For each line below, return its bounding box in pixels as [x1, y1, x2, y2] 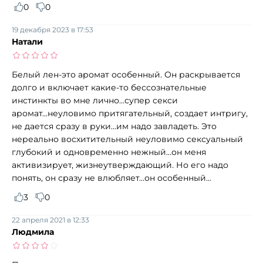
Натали [12, 36, 43, 47]
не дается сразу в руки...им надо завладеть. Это [12, 120, 217, 131]
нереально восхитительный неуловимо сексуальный [12, 133, 243, 144]
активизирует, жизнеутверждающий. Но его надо [12, 159, 228, 170]
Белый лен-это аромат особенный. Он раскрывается [12, 69, 240, 80]
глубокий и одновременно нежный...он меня [12, 146, 206, 157]
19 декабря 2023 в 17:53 [12, 25, 93, 34]
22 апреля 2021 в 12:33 [12, 215, 89, 224]
